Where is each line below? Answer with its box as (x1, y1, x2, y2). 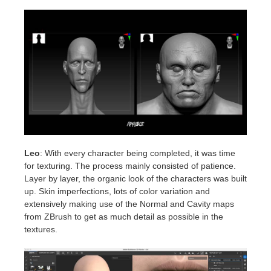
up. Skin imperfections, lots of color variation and (24, 186, 210, 197)
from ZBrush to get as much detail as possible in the (24, 212, 223, 222)
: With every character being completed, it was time (40, 148, 235, 158)
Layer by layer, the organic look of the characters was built (24, 174, 247, 184)
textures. (24, 224, 57, 235)
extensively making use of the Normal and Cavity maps (24, 199, 234, 209)
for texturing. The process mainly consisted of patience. (24, 161, 236, 171)
